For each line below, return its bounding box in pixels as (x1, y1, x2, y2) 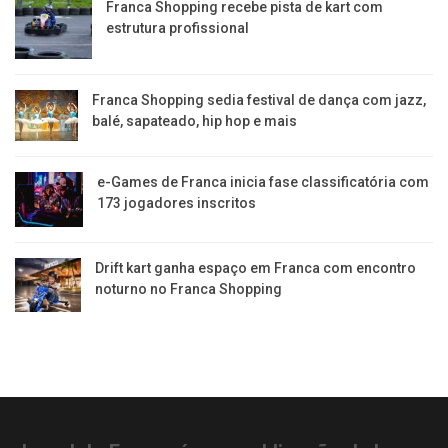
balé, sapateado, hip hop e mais (91, 113, 297, 130)
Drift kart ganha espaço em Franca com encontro (95, 260, 417, 277)
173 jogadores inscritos (97, 195, 257, 212)
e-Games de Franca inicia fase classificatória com (97, 174, 430, 191)
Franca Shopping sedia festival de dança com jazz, (91, 92, 426, 109)
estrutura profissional (106, 19, 250, 36)
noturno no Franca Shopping (95, 281, 283, 298)
